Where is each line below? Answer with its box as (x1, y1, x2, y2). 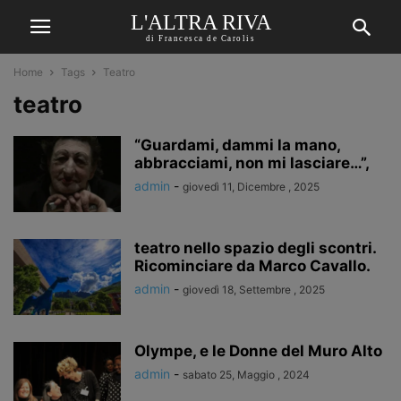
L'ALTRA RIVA (130, 10, 271, 34)
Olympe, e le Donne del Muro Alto (134, 342, 382, 360)
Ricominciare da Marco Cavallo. (134, 257, 371, 275)
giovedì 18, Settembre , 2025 (183, 283, 325, 296)
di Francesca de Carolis (145, 33, 256, 43)
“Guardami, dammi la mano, (134, 136, 340, 154)
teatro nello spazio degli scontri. (134, 239, 376, 257)
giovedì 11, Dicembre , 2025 (183, 180, 320, 193)
